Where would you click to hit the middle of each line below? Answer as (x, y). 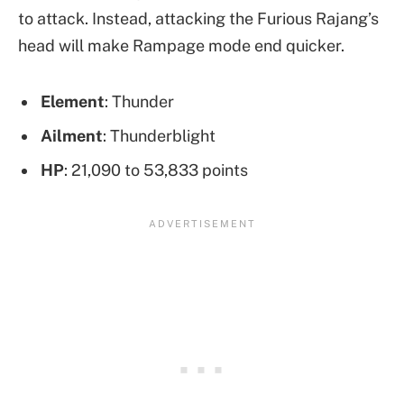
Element (73, 101)
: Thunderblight (159, 135)
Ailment (72, 135)
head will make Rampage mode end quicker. (181, 45)
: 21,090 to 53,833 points (156, 170)
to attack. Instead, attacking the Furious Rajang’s (198, 18)
